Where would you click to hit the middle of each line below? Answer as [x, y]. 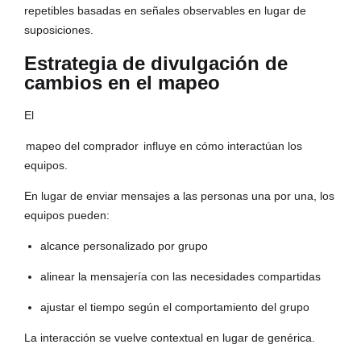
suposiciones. [59, 30]
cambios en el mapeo [122, 83]
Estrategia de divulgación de [156, 64]
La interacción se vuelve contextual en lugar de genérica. [170, 338]
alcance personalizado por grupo [124, 246]
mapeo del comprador [82, 146]
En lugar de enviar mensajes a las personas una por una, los [179, 196]
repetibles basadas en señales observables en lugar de [165, 11]
